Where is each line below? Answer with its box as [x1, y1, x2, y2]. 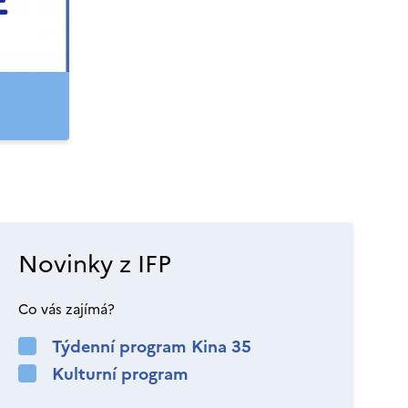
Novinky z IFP [18, 246, 171, 281]
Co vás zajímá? [18, 299, 115, 320]
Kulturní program [52, 362, 189, 386]
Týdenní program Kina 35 [52, 334, 251, 359]
